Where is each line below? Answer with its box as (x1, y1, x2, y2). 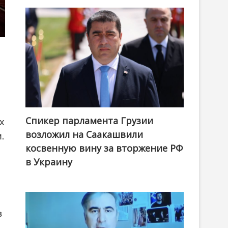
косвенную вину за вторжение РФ (25, 142, 183, 155)
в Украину (25, 156, 72, 168)
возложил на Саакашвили (25, 128, 143, 141)
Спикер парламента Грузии (25, 115, 153, 127)
